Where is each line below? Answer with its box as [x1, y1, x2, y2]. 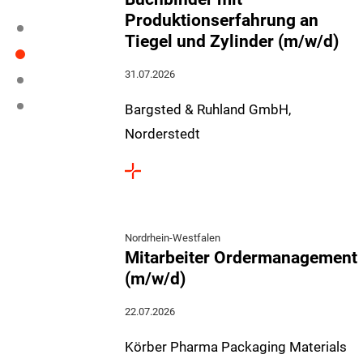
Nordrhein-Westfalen [125, 232, 220, 244]
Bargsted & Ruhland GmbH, [125, 101, 291, 117]
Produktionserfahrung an [125, 10, 318, 30]
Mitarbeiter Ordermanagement [125, 247, 357, 267]
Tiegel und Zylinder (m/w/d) [125, 31, 339, 51]
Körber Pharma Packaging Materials [125, 339, 347, 355]
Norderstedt [125, 126, 200, 142]
